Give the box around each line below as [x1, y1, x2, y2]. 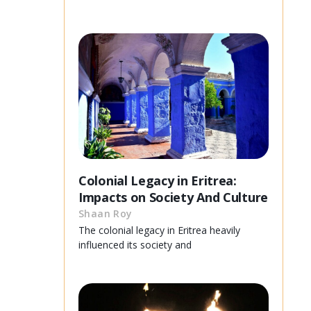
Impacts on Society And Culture [78, 188, 268, 205]
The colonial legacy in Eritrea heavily [78, 223, 240, 237]
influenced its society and [78, 237, 192, 251]
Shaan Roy [78, 206, 133, 220]
